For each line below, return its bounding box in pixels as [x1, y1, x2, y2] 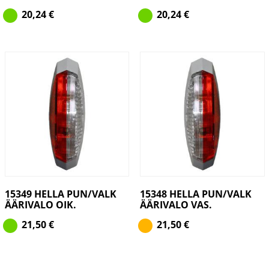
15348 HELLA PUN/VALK [139, 187, 252, 201]
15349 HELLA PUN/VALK [4, 187, 116, 201]
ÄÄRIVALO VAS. [139, 198, 212, 211]
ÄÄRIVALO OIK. [4, 198, 76, 211]
